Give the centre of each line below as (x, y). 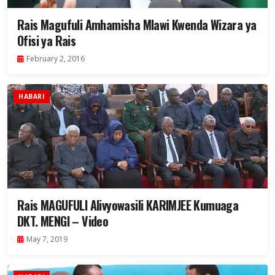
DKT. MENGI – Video (63, 221)
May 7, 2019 (47, 239)
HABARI (32, 97)
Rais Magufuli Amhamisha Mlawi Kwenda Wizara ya (137, 25)
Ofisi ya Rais (47, 41)
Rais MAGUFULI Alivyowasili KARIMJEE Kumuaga (128, 205)
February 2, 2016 (56, 59)
